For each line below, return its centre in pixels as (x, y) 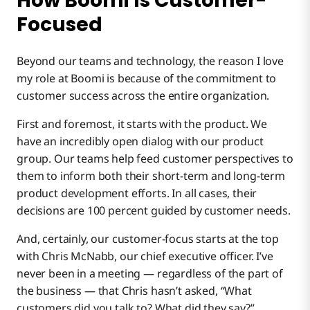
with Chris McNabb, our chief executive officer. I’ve (145, 256)
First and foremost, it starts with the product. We (142, 124)
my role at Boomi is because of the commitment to (147, 79)
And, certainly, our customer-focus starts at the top (148, 239)
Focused (60, 25)
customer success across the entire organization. (143, 96)
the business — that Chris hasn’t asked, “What (134, 291)
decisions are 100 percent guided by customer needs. (154, 211)
